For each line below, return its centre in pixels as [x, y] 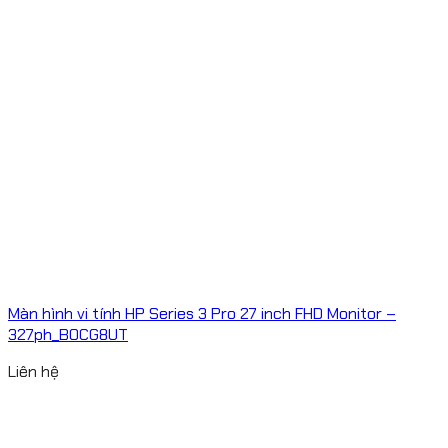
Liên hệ [33, 372]
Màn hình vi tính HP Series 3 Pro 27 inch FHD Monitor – [202, 314]
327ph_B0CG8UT [68, 335]
